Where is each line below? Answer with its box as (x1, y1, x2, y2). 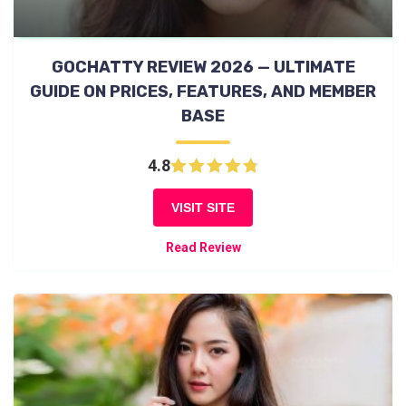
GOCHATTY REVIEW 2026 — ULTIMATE (51, 57, 355, 78)
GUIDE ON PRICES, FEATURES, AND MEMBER (30, 82, 376, 102)
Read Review (165, 240, 241, 256)
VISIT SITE (171, 200, 235, 216)
